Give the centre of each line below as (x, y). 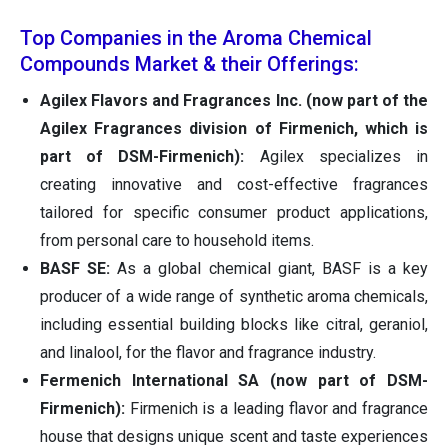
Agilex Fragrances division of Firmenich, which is (234, 129)
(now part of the (366, 101)
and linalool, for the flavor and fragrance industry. (208, 353)
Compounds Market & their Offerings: (189, 64)
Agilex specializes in (336, 157)
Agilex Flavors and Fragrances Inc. (171, 101)
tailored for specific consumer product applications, (234, 213)
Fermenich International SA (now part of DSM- (234, 381)
